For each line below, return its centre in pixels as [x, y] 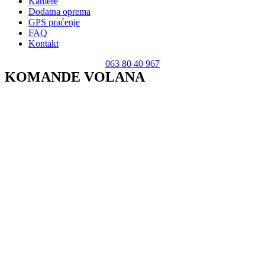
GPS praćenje [54, 22]
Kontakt [43, 43]
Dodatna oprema [59, 12]
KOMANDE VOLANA [75, 77]
